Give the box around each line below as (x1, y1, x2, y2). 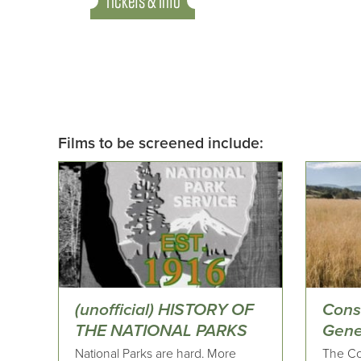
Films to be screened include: (58, 134, 263, 154)
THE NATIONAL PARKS (75, 321, 247, 342)
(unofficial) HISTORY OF (75, 300, 254, 321)
